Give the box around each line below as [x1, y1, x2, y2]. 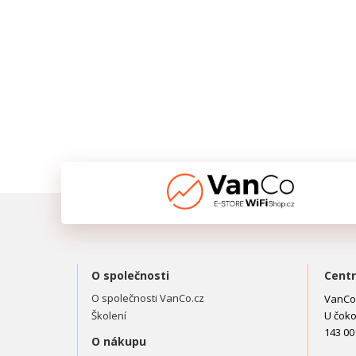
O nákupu [91, 334, 146, 349]
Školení [91, 308, 126, 323]
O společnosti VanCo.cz [91, 291, 204, 305]
